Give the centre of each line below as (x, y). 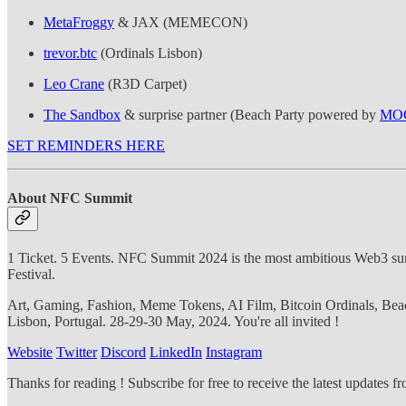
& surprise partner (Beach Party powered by (250, 115)
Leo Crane (74, 84)
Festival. (31, 274)
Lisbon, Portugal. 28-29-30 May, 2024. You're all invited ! (173, 321)
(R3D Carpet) (145, 84)
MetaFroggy (79, 23)
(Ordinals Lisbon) (150, 53)
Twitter (77, 352)
